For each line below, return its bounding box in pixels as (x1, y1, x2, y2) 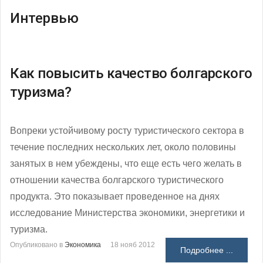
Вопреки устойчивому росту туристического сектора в (10, 125, 244, 136)
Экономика (65, 240, 101, 249)
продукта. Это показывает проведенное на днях (10, 191, 220, 201)
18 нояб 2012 (110, 240, 155, 249)
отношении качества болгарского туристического (10, 174, 224, 185)
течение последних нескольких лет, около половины (10, 141, 236, 152)
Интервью (10, 9, 79, 26)
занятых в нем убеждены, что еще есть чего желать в (10, 158, 242, 168)
